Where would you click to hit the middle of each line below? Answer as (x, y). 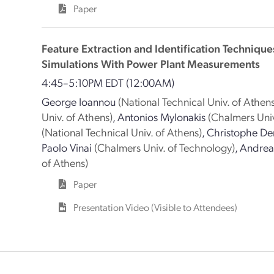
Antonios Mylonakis (162, 117)
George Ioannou (79, 101)
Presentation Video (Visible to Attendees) (156, 207)
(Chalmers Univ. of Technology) (165, 147)
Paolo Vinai (67, 147)
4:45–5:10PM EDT (84, 82)
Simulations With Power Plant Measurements (151, 63)
